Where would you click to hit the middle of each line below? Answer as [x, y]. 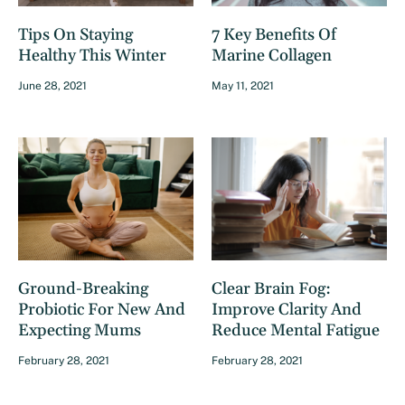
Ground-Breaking [83, 289]
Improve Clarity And [287, 310]
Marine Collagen [272, 56]
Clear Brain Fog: [271, 289]
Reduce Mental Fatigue [296, 331]
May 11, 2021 [243, 86]
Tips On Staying [75, 35]
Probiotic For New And [102, 310]
